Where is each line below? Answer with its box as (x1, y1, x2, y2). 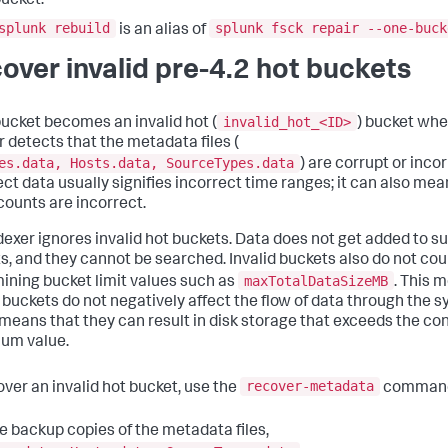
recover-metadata (246, 378, 374, 395)
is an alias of (116, 22, 209, 39)
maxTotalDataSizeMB (244, 272, 388, 289)
